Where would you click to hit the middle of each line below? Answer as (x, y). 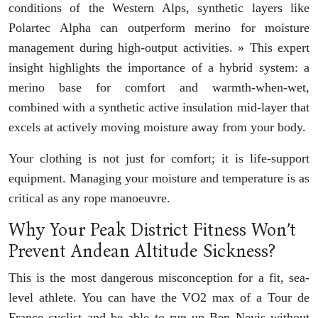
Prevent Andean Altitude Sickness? (142, 252)
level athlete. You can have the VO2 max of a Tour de (159, 298)
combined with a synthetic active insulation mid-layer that (159, 108)
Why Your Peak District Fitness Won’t (152, 230)
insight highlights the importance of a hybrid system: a (159, 68)
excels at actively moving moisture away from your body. (157, 127)
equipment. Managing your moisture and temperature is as (159, 179)
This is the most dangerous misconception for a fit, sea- (159, 278)
